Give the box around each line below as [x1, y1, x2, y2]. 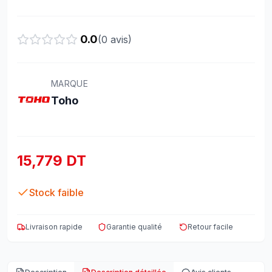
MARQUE [51, 78, 89, 89]
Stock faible [29, 186, 84, 199]
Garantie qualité [106, 222, 163, 231]
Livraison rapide [25, 222, 83, 231]
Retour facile [187, 222, 233, 231]
